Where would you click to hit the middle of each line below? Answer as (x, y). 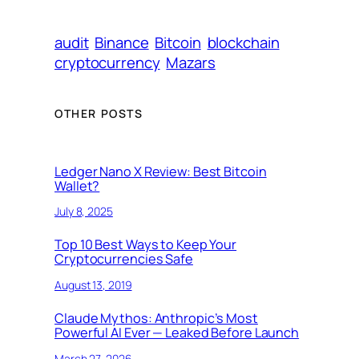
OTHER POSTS (99, 114)
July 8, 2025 (84, 211)
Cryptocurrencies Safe (124, 259)
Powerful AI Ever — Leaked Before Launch (177, 333)
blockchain (243, 43)
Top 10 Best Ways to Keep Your (146, 245)
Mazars (191, 63)
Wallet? (77, 186)
